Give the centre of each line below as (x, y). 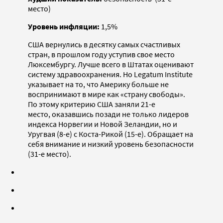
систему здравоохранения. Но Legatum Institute (110, 74)
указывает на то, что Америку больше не (98, 84)
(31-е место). (50, 154)
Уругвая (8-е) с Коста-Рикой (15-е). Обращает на (111, 134)
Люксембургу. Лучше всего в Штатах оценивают (111, 64)
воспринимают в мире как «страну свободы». (107, 94)
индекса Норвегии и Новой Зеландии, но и (103, 124)
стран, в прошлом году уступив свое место (101, 54)
